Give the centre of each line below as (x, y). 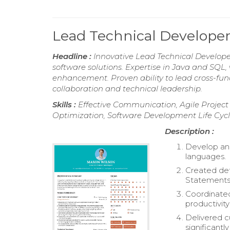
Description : (190, 131)
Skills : (65, 104)
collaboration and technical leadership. (127, 89)
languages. (206, 156)
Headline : (73, 56)
